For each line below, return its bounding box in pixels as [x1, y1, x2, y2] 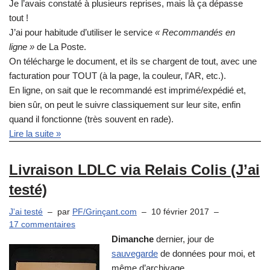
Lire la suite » [9, 128, 61, 139]
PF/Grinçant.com [72, 207, 137, 216]
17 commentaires [9, 219, 75, 229]
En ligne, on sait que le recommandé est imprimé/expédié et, [9, 84, 246, 95]
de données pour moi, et [158, 248, 255, 259]
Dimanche [111, 234, 156, 245]
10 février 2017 [151, 207, 209, 216]
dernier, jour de [156, 234, 214, 245]
